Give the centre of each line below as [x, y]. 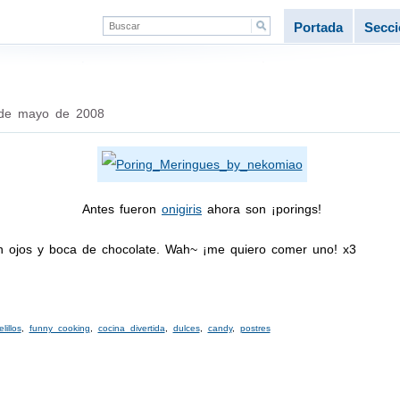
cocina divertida [131, 328]
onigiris [182, 209]
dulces [186, 328]
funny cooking [59, 328]
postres [255, 328]
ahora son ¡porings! [262, 209]
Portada [318, 27]
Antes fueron [122, 209]
